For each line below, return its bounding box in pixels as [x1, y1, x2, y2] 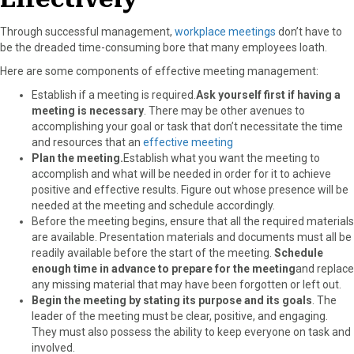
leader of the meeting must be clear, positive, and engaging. [32, 309, 328, 322]
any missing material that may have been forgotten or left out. [32, 277, 341, 291]
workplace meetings [175, 24, 276, 38]
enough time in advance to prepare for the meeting [32, 262, 296, 275]
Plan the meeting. [32, 151, 123, 164]
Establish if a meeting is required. [32, 88, 196, 101]
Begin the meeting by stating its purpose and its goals [32, 293, 312, 307]
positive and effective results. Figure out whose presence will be [32, 183, 348, 196]
